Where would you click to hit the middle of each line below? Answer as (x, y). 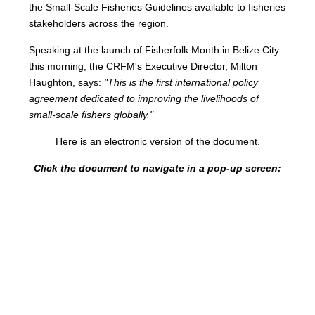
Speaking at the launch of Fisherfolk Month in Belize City (154, 50)
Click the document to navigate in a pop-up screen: (157, 168)
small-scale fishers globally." (91, 114)
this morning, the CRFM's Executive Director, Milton (143, 66)
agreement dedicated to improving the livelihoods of (144, 98)
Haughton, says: (65, 82)
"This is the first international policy (180, 82)
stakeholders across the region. (99, 23)
